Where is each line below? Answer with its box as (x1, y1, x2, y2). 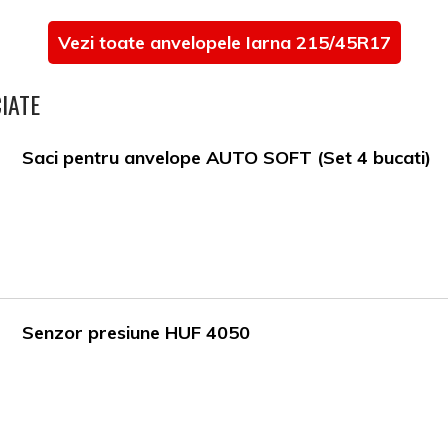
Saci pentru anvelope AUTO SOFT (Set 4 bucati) (22, 146, 432, 170)
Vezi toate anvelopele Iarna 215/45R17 (57, 31, 391, 55)
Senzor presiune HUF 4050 (22, 321, 251, 345)
